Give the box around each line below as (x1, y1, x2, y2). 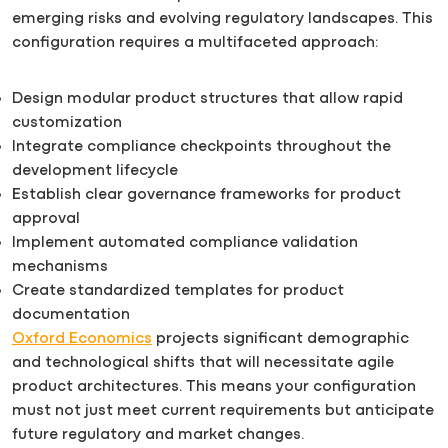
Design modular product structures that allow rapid (12, 90, 403, 107)
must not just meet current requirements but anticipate (12, 402, 434, 419)
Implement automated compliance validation (12, 234, 358, 251)
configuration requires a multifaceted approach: (12, 34, 379, 51)
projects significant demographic (152, 330, 409, 347)
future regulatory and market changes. (12, 426, 304, 443)
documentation (12, 306, 130, 323)
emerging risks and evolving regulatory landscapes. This (12, 10, 433, 27)
